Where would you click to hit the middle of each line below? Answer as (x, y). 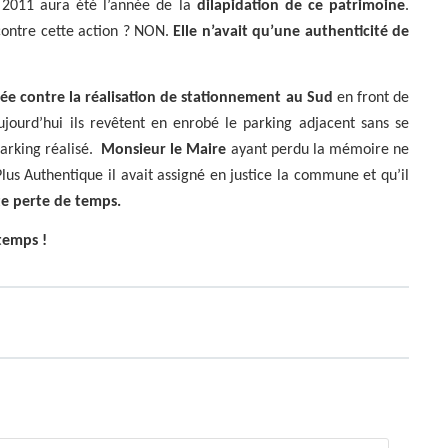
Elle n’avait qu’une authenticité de (291, 32)
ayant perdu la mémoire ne (318, 149)
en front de (371, 97)
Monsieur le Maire (164, 149)
